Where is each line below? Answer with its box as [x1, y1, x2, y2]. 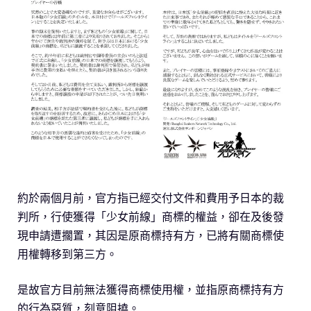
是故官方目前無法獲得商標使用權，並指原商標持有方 [17, 282, 284, 296]
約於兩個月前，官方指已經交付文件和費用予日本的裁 [17, 190, 284, 205]
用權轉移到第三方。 [17, 246, 117, 261]
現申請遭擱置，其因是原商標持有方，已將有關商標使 [17, 228, 284, 242]
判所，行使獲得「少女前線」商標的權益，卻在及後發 [17, 209, 284, 224]
